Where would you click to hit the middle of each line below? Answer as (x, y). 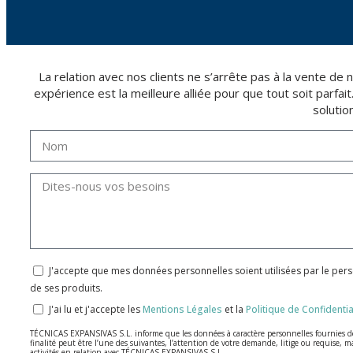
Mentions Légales (182, 310)
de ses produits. (66, 288)
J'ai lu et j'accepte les (96, 310)
